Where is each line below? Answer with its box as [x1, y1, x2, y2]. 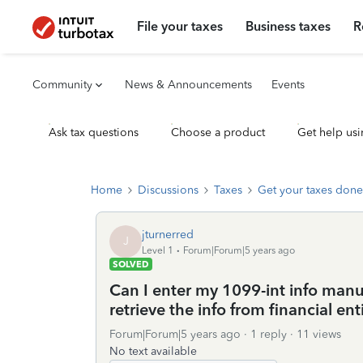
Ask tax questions [49, 126, 139, 139]
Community [32, 78, 92, 92]
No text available [109, 344, 197, 358]
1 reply [250, 327, 287, 341]
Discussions [138, 183, 199, 197]
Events [271, 78, 305, 92]
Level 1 [142, 244, 173, 256]
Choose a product [171, 126, 265, 139]
